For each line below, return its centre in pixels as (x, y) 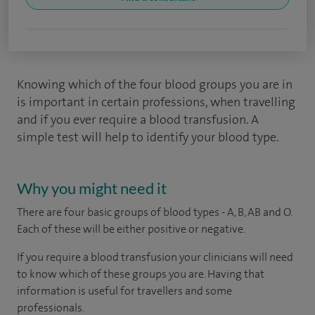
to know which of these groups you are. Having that (141, 274)
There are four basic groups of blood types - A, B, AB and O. (154, 212)
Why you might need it (92, 188)
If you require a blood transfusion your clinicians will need (155, 257)
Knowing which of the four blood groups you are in (155, 84)
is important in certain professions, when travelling (156, 102)
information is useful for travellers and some (124, 291)
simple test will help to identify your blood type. (148, 137)
